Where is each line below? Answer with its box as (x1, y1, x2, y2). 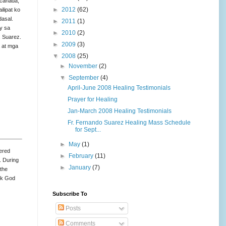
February (69, 152, 95, 159)
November (69, 62, 99, 70)
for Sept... (75, 126, 101, 133)
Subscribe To (52, 190, 87, 197)
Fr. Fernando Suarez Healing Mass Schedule (67, 119, 191, 126)
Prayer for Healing (67, 95, 118, 103)
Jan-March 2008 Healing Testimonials (67, 107, 172, 115)
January (69, 163, 93, 171)
